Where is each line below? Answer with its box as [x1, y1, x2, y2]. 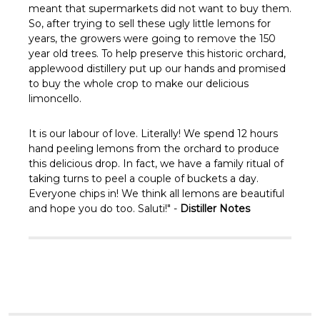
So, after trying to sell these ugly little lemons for [29, 16, 271, 30]
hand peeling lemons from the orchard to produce [29, 141, 279, 155]
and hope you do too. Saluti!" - [29, 201, 180, 215]
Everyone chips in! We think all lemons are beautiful [29, 186, 284, 200]
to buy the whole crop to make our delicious [29, 76, 249, 90]
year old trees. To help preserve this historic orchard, [29, 46, 286, 60]
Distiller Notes [180, 201, 250, 215]
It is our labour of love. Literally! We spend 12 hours [29, 126, 278, 140]
